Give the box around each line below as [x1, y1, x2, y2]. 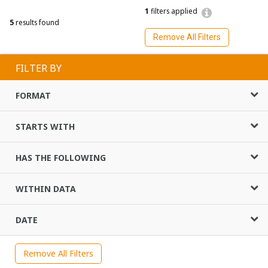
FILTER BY [16, 61, 62, 75]
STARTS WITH [16, 120, 75, 132]
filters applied [149, 6, 197, 16]
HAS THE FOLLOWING [16, 151, 106, 163]
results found [14, 17, 59, 27]
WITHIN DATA [16, 182, 76, 194]
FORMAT [16, 89, 51, 101]
